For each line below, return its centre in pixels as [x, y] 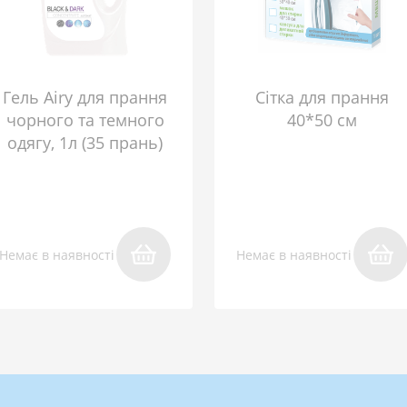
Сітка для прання [322, 97]
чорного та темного [85, 120]
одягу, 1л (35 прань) [85, 143]
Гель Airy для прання [85, 97]
